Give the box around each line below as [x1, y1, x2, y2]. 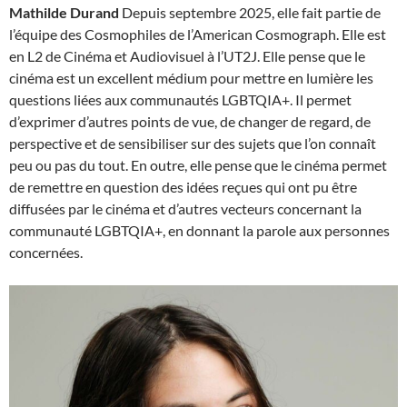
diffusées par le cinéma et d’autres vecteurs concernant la [9, 200, 362, 218]
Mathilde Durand [9, 4, 119, 22]
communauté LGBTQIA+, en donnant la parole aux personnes [9, 222, 390, 240]
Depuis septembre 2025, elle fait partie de [119, 4, 381, 22]
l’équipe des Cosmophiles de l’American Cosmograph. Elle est [9, 25, 386, 44]
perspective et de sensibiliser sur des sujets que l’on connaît [9, 134, 376, 153]
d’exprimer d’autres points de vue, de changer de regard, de [9, 113, 371, 131]
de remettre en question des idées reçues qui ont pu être [9, 178, 357, 196]
